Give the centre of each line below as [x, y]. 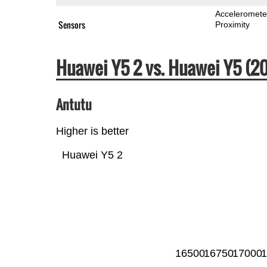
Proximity [233, 24]
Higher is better [92, 131]
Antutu [74, 104]
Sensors [72, 24]
